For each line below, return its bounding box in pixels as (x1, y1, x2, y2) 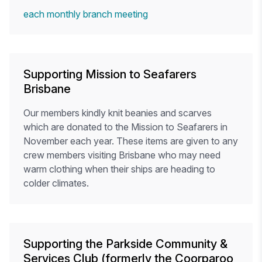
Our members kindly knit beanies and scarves (23, 107, 212, 119)
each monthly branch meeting (23, 8, 148, 20)
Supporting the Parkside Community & (23, 237, 227, 251)
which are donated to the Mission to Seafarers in (23, 121, 227, 133)
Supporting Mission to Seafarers (23, 67, 196, 81)
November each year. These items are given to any (23, 135, 238, 147)
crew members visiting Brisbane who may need (23, 149, 220, 161)
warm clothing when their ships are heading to (23, 163, 215, 175)
